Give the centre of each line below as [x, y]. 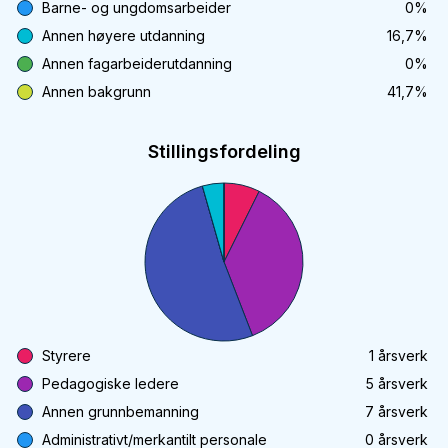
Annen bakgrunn [96, 91]
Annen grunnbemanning [120, 411]
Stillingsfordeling [224, 151]
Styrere [66, 355]
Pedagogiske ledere [110, 383]
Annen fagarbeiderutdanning [137, 63]
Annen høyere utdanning [123, 35]
